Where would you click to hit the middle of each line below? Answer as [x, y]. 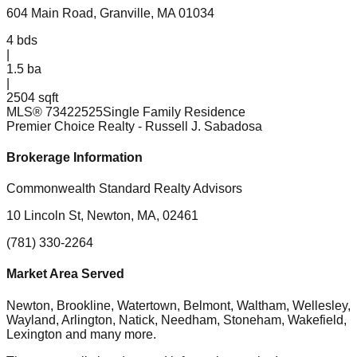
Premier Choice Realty [71, 126]
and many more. [109, 334]
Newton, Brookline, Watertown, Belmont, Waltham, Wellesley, [178, 305]
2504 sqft [32, 97]
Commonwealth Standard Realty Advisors [124, 189]
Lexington [34, 334]
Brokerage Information [75, 157]
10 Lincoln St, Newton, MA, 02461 [102, 216]
